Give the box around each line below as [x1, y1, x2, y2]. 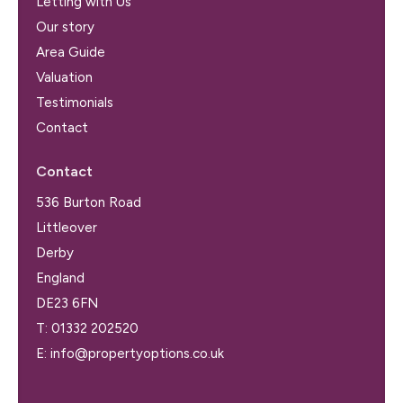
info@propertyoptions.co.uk [50, 345, 224, 362]
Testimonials [36, 94, 113, 111]
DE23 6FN [36, 294, 98, 311]
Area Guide [36, 43, 105, 60]
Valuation [36, 68, 93, 85]
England [36, 269, 85, 286]
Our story [36, 18, 94, 35]
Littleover [36, 219, 97, 236]
